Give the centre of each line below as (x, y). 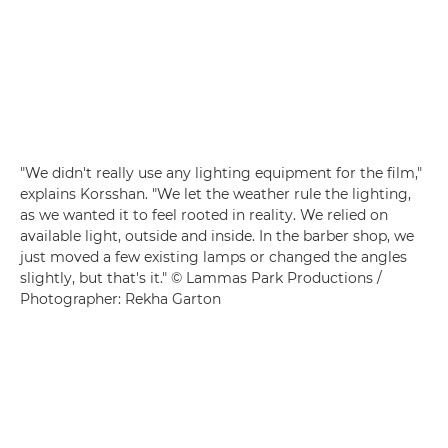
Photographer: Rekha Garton (120, 299)
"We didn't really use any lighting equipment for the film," (221, 173)
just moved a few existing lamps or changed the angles (213, 257)
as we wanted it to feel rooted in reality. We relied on (204, 215)
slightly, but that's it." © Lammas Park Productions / (201, 278)
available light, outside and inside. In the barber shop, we (217, 236)
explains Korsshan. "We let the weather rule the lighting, (215, 194)
